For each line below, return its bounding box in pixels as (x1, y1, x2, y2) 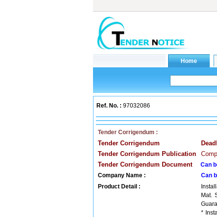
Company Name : (98, 172, 146, 179)
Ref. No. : (96, 102, 122, 109)
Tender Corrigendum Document (98, 161, 192, 168)
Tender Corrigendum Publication (98, 150, 196, 157)
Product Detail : (98, 183, 140, 190)
